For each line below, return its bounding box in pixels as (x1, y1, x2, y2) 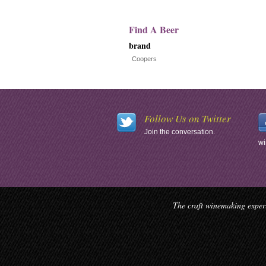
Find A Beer (129, 23, 179, 36)
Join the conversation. (144, 128, 215, 137)
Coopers (132, 55, 157, 62)
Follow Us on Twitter (144, 112, 231, 125)
